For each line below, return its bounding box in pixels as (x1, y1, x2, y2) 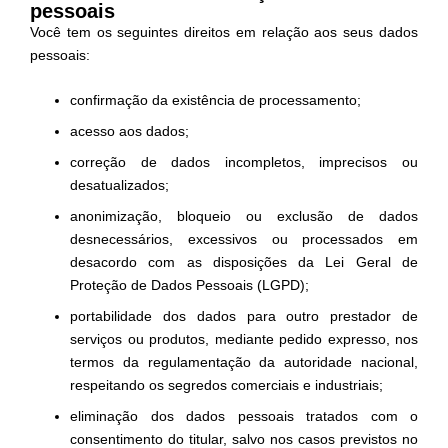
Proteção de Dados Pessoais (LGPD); (70, 276, 309, 293)
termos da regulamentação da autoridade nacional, (70, 353, 418, 370)
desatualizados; (70, 176, 169, 193)
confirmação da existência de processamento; (70, 91, 361, 108)
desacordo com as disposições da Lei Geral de (70, 253, 418, 270)
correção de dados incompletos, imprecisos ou (70, 153, 418, 170)
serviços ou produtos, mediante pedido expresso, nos (70, 330, 418, 347)
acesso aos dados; (70, 122, 189, 139)
